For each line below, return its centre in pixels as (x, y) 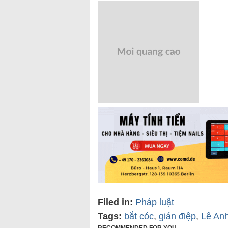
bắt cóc (139, 217)
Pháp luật (155, 202)
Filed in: (115, 202)
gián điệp (177, 217)
